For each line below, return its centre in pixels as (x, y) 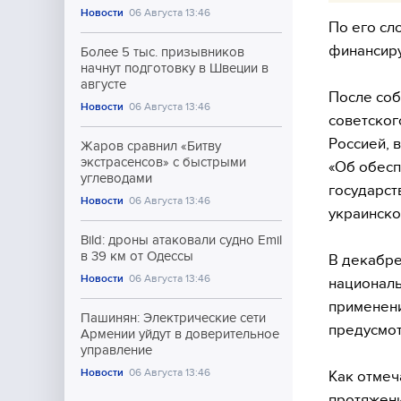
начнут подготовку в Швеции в (175, 68)
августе (103, 84)
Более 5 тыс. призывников (162, 52)
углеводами (116, 178)
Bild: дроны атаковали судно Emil (181, 240)
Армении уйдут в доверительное (180, 334)
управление (116, 350)
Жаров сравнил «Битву (151, 146)
